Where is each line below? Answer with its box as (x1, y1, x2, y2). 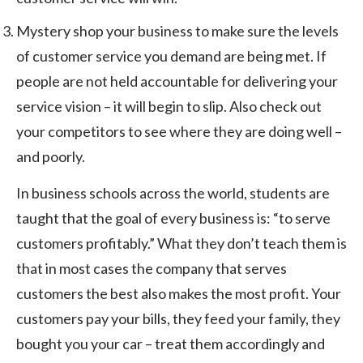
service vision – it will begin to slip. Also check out (16, 96, 322, 115)
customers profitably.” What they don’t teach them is (16, 233, 347, 252)
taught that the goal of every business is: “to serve (16, 208, 331, 227)
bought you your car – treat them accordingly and (16, 334, 325, 352)
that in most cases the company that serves (16, 258, 287, 277)
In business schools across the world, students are (16, 183, 330, 202)
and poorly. (16, 147, 85, 165)
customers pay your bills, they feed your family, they (16, 309, 340, 327)
